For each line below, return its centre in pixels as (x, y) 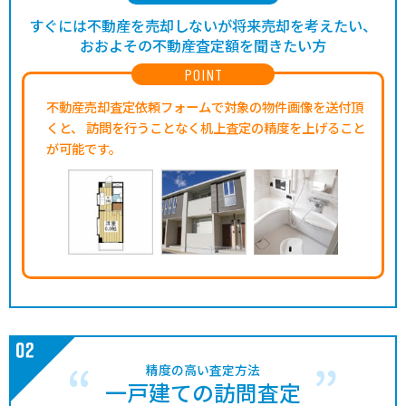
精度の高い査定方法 (203, 370)
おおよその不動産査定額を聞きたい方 (203, 45)
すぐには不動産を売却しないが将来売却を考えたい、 (203, 25)
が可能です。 (84, 148)
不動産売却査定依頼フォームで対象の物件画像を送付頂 (205, 106)
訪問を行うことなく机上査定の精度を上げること (224, 127)
